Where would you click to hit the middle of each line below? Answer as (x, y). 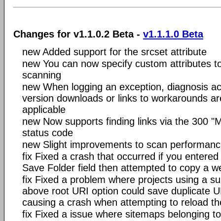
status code (48, 133)
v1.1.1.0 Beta (173, 34)
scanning (42, 75)
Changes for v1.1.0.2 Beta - (78, 34)
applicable (44, 110)
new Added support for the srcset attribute (114, 52)
